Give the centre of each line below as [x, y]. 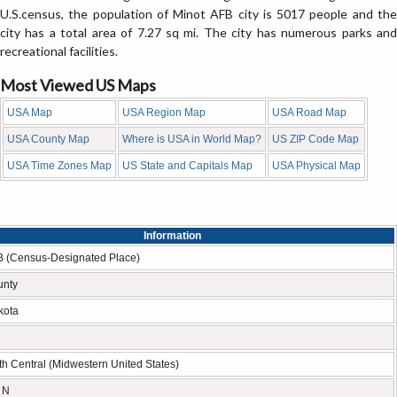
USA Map [30, 113]
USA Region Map [164, 113]
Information [172, 236]
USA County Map [48, 139]
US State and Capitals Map [187, 166]
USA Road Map [309, 113]
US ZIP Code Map [315, 139]
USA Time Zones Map [59, 166]
